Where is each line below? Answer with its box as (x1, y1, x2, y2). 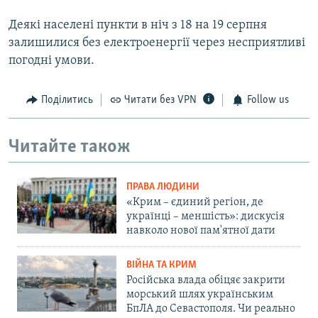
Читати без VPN (124, 94, 197, 106)
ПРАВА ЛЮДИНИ (126, 182, 199, 193)
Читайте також (9, 137, 131, 157)
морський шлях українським (126, 289, 273, 301)
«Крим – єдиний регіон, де (126, 197, 263, 209)
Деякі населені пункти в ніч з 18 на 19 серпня (9, 18, 267, 33)
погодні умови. (9, 54, 94, 68)
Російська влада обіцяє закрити (126, 275, 285, 287)
